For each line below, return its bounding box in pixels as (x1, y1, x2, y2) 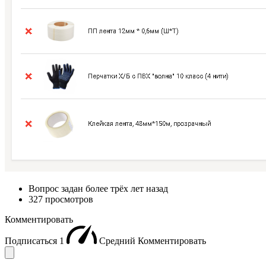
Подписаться (5, 236, 59, 246)
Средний (99, 236, 138, 246)
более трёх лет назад (85, 183, 168, 194)
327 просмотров (28, 194, 93, 205)
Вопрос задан (28, 183, 85, 194)
